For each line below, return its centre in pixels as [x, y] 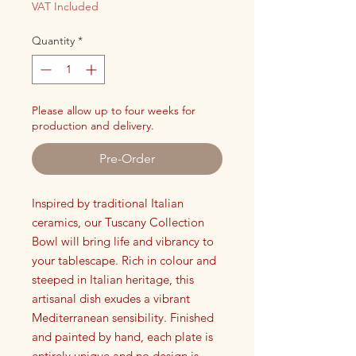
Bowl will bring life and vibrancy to [123, 241]
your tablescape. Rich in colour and [124, 260]
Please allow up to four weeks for [114, 110]
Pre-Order [127, 158]
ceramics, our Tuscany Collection [118, 222]
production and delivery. [93, 125]
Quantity [53, 40]
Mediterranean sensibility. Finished [123, 317]
